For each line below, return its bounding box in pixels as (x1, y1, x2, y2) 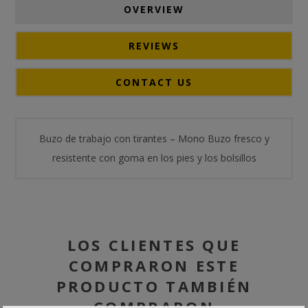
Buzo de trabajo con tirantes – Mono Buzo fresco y (38, 131, 269, 145)
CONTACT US (115, 75, 192, 89)
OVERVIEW (124, 2, 184, 16)
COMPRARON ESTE (68, 254, 240, 276)
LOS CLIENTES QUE (67, 234, 241, 255)
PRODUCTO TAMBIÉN (56, 275, 252, 296)
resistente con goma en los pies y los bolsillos (52, 151, 256, 164)
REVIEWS (129, 38, 179, 52)
